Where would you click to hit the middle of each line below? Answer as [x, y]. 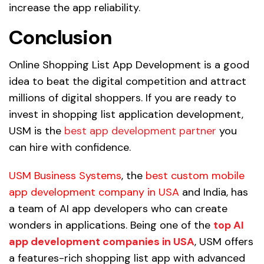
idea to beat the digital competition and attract [128, 82]
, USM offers [224, 242]
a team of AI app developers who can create [118, 209]
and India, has [214, 192]
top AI [229, 225]
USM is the [37, 131]
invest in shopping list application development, [126, 115]
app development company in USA [94, 192]
